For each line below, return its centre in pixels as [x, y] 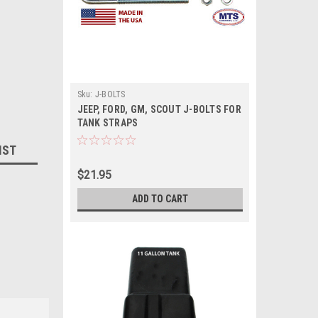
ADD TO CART [160, 199]
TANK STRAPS [108, 123]
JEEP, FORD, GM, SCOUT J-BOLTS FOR [159, 109]
